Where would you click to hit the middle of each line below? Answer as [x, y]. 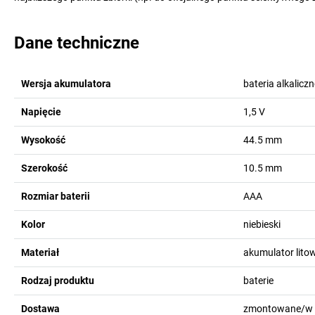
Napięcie [41, 112]
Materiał [40, 252]
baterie [258, 281]
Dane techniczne [77, 43]
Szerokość [44, 168]
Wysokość [43, 140]
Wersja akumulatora [66, 84]
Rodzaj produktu [58, 281]
